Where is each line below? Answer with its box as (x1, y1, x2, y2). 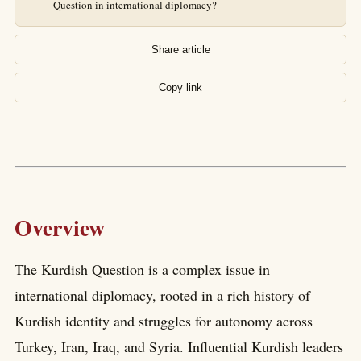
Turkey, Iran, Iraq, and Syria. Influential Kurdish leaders (15, 337, 343, 357)
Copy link (159, 81, 202, 93)
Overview (15, 210, 105, 244)
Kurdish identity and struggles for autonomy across (15, 311, 313, 331)
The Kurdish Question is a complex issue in (15, 259, 270, 280)
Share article (151, 44, 210, 56)
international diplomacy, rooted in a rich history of (15, 285, 310, 305)
